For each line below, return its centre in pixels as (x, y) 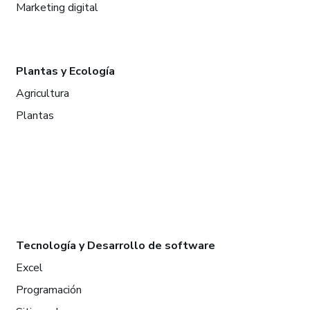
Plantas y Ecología (65, 71)
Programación (48, 290)
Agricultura (42, 93)
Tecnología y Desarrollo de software (115, 246)
